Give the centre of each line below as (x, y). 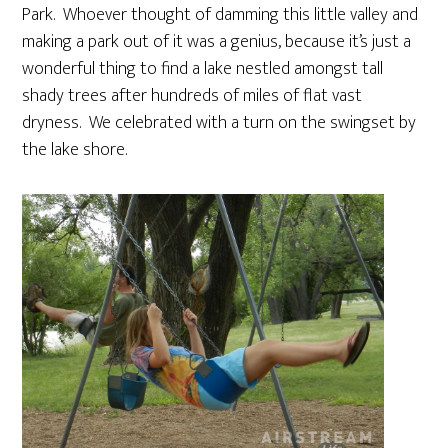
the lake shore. (75, 149)
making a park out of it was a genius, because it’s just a (217, 41)
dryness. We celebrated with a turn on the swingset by (219, 122)
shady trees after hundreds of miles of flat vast (192, 95)
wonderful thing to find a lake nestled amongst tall (203, 68)
